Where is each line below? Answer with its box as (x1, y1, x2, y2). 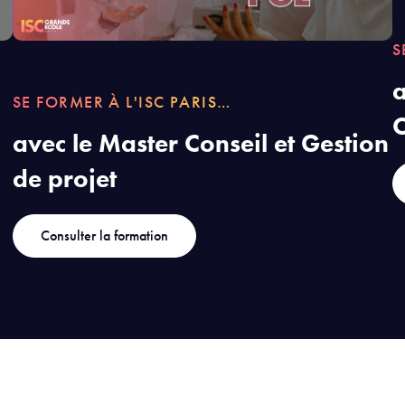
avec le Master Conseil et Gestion (13, 127, 389, 159)
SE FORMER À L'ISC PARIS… (13, 90, 231, 112)
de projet (13, 162, 117, 194)
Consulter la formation (41, 225, 168, 245)
